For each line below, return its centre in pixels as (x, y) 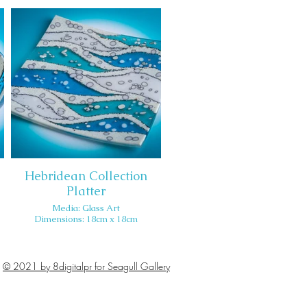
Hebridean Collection (86, 176)
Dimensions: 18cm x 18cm (86, 219)
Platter (86, 191)
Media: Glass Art (86, 208)
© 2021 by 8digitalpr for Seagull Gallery (86, 266)
